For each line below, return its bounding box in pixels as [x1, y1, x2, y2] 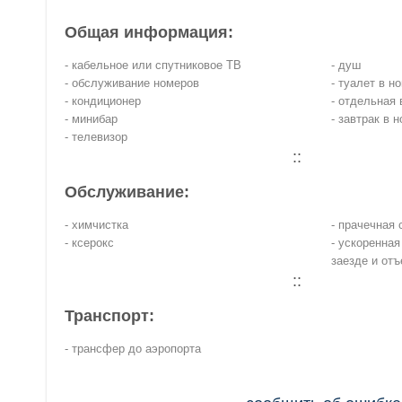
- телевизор [65, 130, 127, 144]
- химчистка [65, 218, 128, 232]
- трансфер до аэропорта [65, 342, 201, 356]
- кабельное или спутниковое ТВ [65, 58, 241, 73]
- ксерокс [65, 236, 114, 250]
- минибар [65, 112, 118, 127]
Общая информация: [65, 23, 233, 42]
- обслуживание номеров [65, 76, 199, 91]
